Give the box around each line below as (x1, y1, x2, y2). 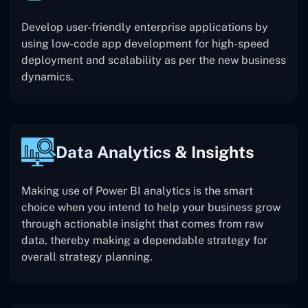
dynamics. (21, 70, 74, 84)
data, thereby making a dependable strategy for (21, 234, 267, 247)
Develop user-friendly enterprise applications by (21, 21, 268, 34)
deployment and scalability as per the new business (21, 54, 286, 67)
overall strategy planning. (21, 250, 153, 264)
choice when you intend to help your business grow (21, 201, 280, 214)
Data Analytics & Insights (56, 142, 254, 162)
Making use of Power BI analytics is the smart (21, 184, 253, 198)
